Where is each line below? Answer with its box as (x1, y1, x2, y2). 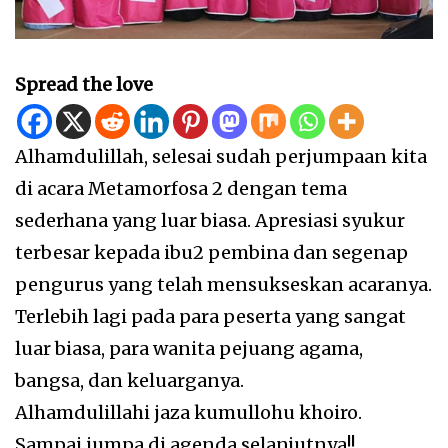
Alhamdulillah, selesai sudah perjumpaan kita (15, 145, 427, 169)
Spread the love (15, 73, 153, 97)
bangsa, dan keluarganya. (15, 369, 244, 393)
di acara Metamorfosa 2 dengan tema (15, 177, 347, 201)
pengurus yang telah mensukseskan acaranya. (15, 273, 432, 297)
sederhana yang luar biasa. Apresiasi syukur (15, 209, 405, 233)
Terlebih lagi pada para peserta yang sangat (15, 305, 406, 329)
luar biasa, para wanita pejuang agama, (15, 337, 363, 361)
